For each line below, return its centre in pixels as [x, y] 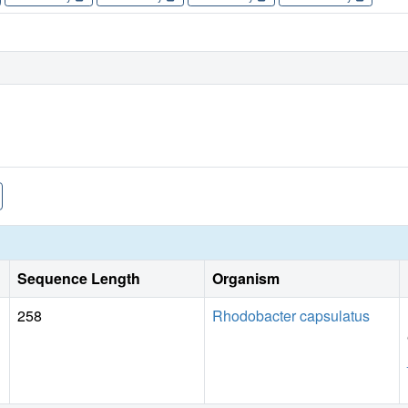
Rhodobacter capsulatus [291, 316]
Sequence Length [79, 279]
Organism [246, 279]
